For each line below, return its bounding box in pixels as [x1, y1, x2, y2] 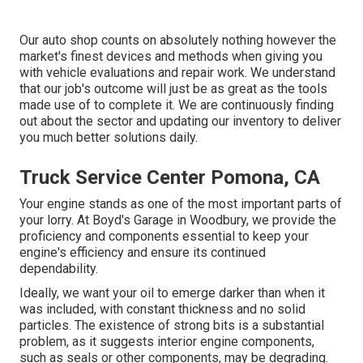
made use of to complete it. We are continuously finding [19, 96, 334, 113]
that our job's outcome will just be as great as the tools [19, 80, 327, 96]
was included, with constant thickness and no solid [19, 301, 305, 317]
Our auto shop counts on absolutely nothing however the [19, 32, 336, 48]
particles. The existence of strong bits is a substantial [19, 317, 324, 333]
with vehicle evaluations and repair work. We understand [19, 64, 335, 80]
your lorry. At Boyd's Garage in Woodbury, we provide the [19, 211, 336, 228]
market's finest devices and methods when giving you [19, 48, 322, 64]
